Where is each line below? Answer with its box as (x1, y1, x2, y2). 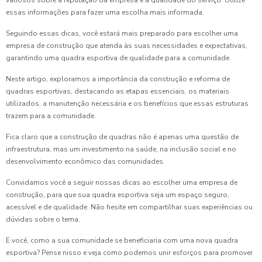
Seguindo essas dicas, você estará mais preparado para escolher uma (6, 29, 238, 39)
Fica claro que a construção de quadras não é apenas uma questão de (6, 132, 239, 142)
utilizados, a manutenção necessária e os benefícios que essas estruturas (6, 99, 249, 109)
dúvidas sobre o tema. (6, 215, 80, 225)
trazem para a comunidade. (6, 111, 96, 121)
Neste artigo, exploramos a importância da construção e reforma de (6, 74, 230, 84)
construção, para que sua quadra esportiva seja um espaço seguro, (6, 190, 229, 200)
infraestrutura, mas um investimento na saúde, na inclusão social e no (6, 144, 236, 154)
